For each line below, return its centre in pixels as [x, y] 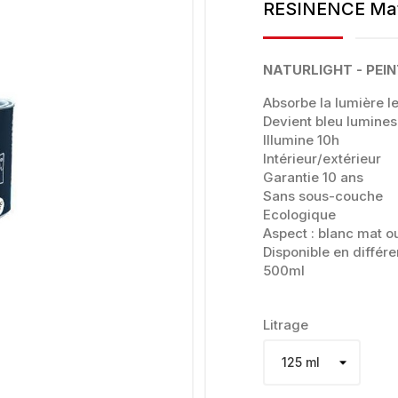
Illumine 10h [301, 139]
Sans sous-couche [323, 195]
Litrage [286, 324]
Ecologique [299, 214]
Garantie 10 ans [313, 177]
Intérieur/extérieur [322, 158]
